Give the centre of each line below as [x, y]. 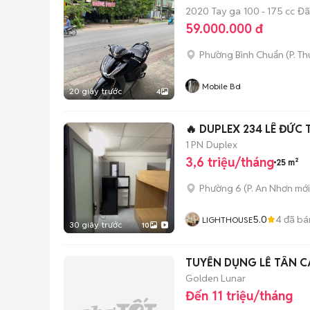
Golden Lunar [216, 278]
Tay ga [226, 11]
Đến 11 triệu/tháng [239, 296]
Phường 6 [220, 188]
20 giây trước [95, 91]
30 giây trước [95, 225]
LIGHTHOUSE [227, 220]
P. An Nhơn [270, 188]
